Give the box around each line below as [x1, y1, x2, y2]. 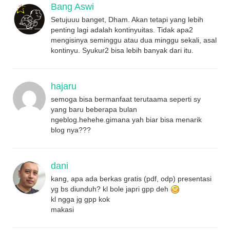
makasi [51, 205, 74, 214]
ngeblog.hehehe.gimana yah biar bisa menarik [51, 115, 202, 124]
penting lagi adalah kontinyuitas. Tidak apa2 [51, 25, 193, 34]
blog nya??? [51, 125, 91, 134]
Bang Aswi [51, 1, 94, 12]
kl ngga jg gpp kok [51, 195, 110, 204]
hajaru [51, 81, 76, 91]
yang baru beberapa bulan [51, 105, 137, 113]
